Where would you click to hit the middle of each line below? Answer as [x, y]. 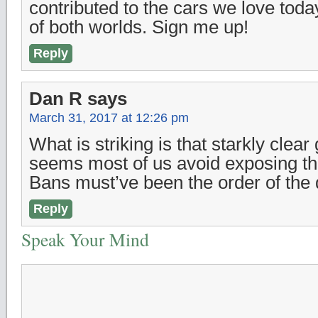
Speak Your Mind [85, 239]
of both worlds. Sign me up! [139, 27]
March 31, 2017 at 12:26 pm [109, 117]
